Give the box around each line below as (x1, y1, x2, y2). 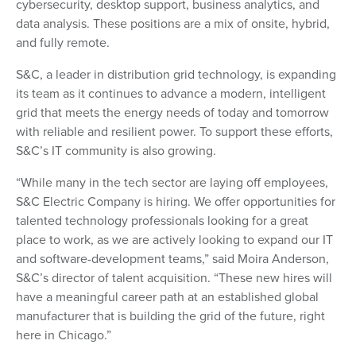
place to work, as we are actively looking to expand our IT (16, 230, 333, 248)
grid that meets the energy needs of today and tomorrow (16, 103, 329, 121)
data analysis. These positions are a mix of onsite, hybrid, (16, 14, 330, 32)
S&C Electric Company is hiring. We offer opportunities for (16, 192, 335, 210)
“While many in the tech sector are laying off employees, (16, 173, 328, 191)
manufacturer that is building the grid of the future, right (16, 307, 325, 324)
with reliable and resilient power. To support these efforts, (16, 122, 333, 140)
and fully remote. (16, 33, 110, 51)
